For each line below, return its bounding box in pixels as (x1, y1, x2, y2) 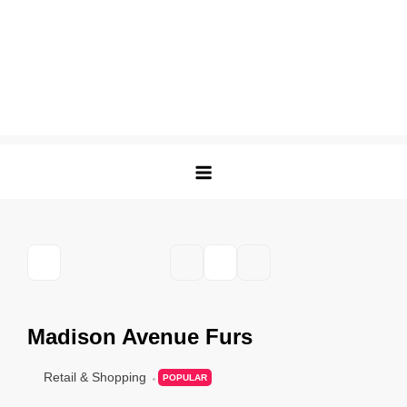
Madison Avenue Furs (27, 324, 253, 349)
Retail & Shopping (44, 369, 146, 384)
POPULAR (163, 372, 207, 382)
